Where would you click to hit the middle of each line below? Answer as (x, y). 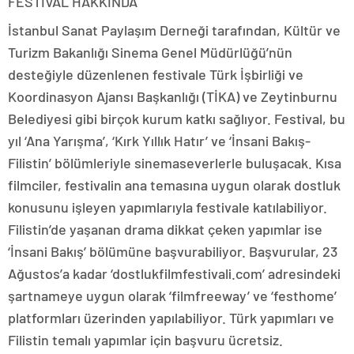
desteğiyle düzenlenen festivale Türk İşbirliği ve (156, 75)
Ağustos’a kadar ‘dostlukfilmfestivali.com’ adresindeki (174, 274)
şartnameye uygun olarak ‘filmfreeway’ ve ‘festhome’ (172, 296)
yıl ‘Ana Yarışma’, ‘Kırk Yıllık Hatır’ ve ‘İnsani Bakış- (159, 141)
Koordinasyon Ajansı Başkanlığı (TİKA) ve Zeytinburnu (173, 97)
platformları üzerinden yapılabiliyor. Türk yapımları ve (171, 318)
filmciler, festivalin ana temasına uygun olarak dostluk (174, 185)
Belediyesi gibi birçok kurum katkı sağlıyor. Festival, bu (177, 119)
